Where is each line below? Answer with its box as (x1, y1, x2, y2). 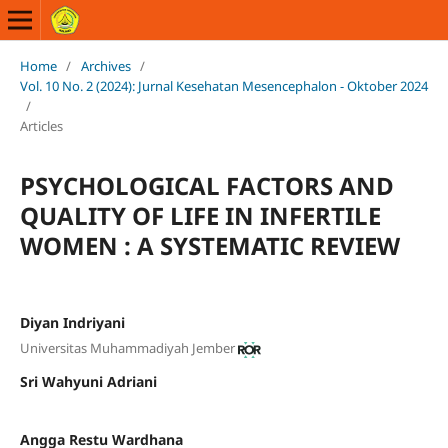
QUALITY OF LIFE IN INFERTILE (19, 198, 381, 232)
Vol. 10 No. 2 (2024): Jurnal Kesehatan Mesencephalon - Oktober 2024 (19, 76, 428, 95)
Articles (19, 116, 63, 135)
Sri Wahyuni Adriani (19, 372, 157, 392)
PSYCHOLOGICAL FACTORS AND (19, 168, 394, 202)
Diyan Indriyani (19, 312, 125, 332)
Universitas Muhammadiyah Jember (19, 339, 235, 358)
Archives (80, 56, 131, 75)
